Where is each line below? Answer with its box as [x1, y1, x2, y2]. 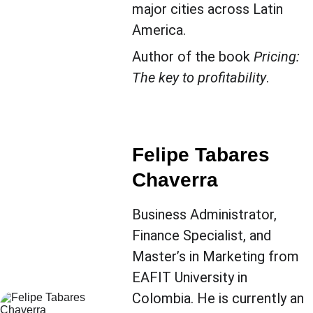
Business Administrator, [131, 206, 280, 223]
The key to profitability [131, 69, 266, 86]
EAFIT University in [131, 269, 251, 286]
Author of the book [131, 48, 254, 65]
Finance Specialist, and [131, 227, 275, 244]
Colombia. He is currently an [131, 290, 307, 307]
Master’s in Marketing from [131, 248, 303, 265]
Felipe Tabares [131, 144, 275, 166]
